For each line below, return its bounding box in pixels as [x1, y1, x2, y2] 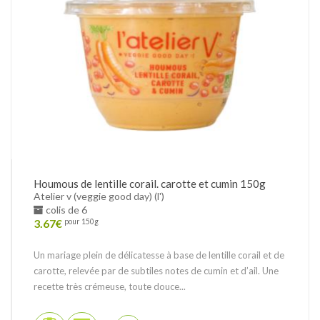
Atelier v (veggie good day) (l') [34, 190, 164, 203]
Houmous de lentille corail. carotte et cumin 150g [34, 177, 266, 191]
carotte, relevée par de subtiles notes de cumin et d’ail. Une [34, 265, 279, 277]
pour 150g [64, 217, 99, 226]
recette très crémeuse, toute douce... [34, 281, 186, 293]
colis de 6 [44, 204, 87, 216]
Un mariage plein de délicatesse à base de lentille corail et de [34, 249, 284, 261]
